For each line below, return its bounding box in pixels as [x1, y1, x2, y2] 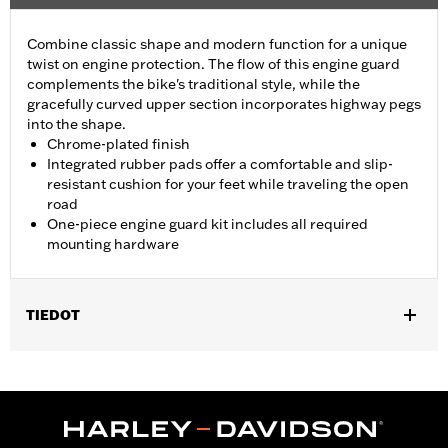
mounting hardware [47, 235, 179, 254]
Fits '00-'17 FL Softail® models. [10, 352, 213, 371]
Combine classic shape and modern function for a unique [27, 35, 407, 54]
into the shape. [27, 115, 126, 134]
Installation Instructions [10, 373, 205, 394]
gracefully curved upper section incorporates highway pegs [27, 95, 421, 114]
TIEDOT [26, 306, 80, 325]
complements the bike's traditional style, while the [27, 75, 360, 94]
